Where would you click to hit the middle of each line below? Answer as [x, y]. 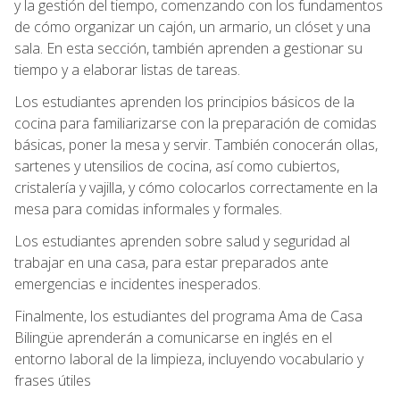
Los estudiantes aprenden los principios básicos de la [184, 101]
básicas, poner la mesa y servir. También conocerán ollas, [196, 144]
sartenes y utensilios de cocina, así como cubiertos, [177, 166]
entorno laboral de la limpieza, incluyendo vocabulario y [189, 358]
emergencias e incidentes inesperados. [137, 283]
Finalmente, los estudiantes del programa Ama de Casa [188, 316]
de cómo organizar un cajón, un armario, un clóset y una [192, 26]
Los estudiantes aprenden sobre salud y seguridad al [182, 241]
